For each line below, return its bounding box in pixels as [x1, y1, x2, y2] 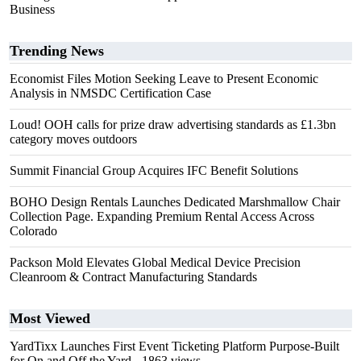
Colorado [10, 224, 57, 238]
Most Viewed [10, 310, 90, 326]
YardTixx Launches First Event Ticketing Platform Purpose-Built [10, 339, 339, 353]
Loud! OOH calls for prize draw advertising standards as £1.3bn [10, 118, 336, 131]
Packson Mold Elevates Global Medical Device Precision [10, 255, 301, 269]
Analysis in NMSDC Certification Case [10, 86, 211, 100]
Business [10, 2, 55, 16]
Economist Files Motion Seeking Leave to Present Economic [10, 72, 318, 85]
